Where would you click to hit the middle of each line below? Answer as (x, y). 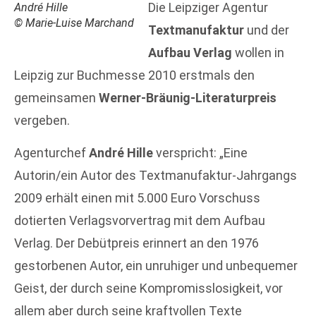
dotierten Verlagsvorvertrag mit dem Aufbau (140, 221)
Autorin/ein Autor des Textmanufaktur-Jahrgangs (156, 176)
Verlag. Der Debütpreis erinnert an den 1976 (136, 243)
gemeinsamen (56, 98)
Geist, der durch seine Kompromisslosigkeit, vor (148, 288)
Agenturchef (51, 153)
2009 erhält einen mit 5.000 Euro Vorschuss (137, 198)
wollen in (258, 53)
